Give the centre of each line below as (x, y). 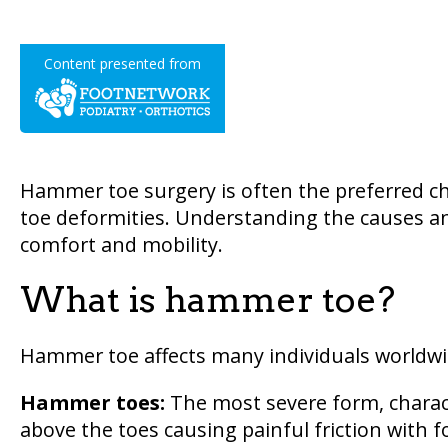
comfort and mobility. (121, 245)
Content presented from (122, 63)
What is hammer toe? (207, 300)
